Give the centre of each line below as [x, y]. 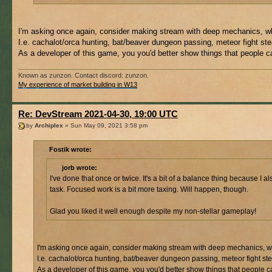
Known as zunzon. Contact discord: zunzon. [83, 75]
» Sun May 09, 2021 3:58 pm [105, 126]
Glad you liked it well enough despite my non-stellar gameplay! [153, 211]
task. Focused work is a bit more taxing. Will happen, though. [149, 189]
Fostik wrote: [70, 149]
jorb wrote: [80, 167]
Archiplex [49, 126]
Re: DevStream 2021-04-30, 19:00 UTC [98, 114]
